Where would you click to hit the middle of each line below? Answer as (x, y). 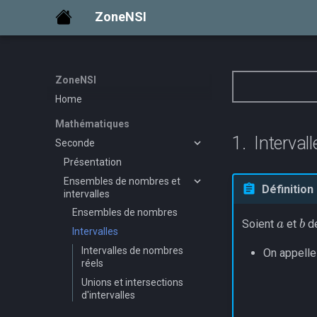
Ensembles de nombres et (122, 181)
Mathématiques (92, 124)
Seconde (75, 143)
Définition (287, 189)
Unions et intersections (132, 282)
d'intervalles (108, 295)
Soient (259, 224)
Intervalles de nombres (132, 250)
